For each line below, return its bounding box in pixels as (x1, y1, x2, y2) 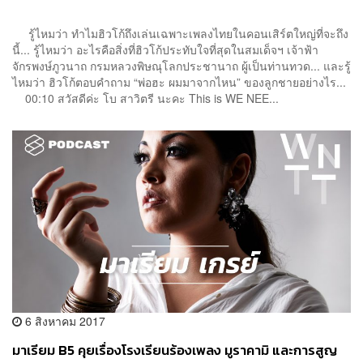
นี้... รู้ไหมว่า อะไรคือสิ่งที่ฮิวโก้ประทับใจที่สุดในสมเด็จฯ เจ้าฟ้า (12, 41, 318, 58)
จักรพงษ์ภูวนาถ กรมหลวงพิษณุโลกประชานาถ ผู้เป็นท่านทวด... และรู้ (12, 58, 351, 75)
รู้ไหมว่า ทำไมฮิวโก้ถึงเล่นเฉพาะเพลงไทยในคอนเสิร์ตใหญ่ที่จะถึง (12, 25, 348, 42)
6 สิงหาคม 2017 (22, 312, 105, 329)
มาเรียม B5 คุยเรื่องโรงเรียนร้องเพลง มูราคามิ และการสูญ (12, 340, 337, 361)
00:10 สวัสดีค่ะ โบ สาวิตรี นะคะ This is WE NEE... (12, 90, 279, 107)
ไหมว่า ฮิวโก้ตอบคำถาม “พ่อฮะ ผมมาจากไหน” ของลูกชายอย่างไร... (12, 74, 346, 91)
